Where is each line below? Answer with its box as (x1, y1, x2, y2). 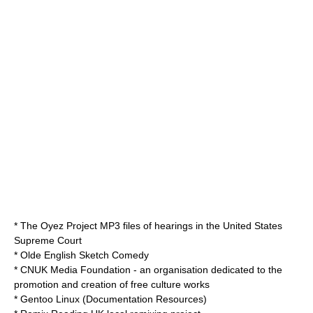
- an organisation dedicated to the (131, 264, 282, 275)
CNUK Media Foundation (20, 264, 131, 275)
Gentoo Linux (20, 293, 80, 305)
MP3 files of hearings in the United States (97, 220, 282, 231)
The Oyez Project (20, 220, 97, 231)
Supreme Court (14, 235, 82, 246)
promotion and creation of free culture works (14, 279, 210, 290)
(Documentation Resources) (80, 293, 207, 305)
